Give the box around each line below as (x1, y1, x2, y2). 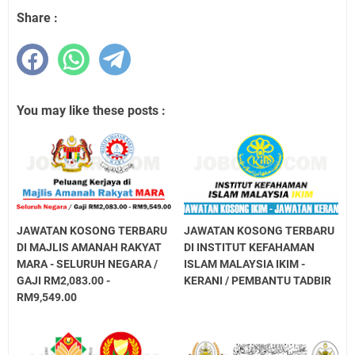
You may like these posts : (17, 102, 166, 118)
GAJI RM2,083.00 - (17, 274, 110, 288)
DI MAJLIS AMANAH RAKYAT (17, 241, 162, 254)
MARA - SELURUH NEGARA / (17, 258, 158, 271)
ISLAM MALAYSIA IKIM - (184, 258, 306, 271)
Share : (17, 10, 58, 25)
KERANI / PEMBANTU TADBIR (184, 274, 332, 288)
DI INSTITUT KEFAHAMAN (184, 241, 315, 254)
